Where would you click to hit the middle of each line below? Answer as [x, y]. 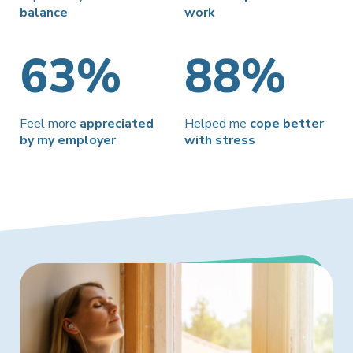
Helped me [217, 123]
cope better [287, 123]
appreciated [117, 123]
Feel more [50, 123]
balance [44, 12]
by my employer [68, 140]
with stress [220, 140]
